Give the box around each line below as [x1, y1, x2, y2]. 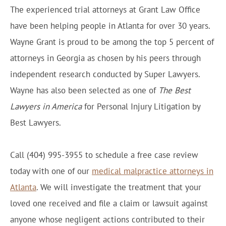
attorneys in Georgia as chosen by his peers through [10, 52, 201, 64]
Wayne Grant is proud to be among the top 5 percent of [10, 36, 214, 47]
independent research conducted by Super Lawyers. [10, 69, 200, 80]
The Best [158, 85, 191, 96]
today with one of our [10, 165, 92, 177]
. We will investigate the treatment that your [36, 182, 201, 193]
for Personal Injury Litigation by [82, 101, 200, 112]
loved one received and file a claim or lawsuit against [10, 198, 208, 209]
